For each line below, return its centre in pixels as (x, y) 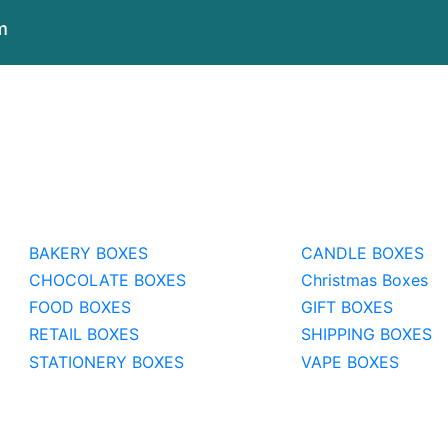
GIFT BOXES (344, 307)
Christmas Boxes (362, 280)
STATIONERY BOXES (103, 361)
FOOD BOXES (77, 307)
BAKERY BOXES (85, 253)
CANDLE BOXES (360, 253)
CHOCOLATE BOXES (104, 280)
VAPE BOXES (347, 361)
